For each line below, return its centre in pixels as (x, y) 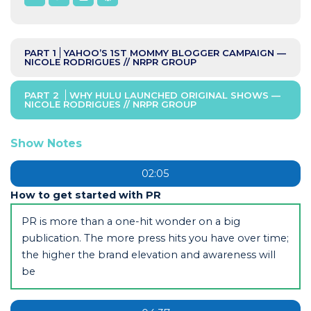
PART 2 (43, 95)
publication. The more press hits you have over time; (155, 238)
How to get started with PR (85, 195)
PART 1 (40, 52)
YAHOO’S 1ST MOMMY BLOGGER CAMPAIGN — (175, 52)
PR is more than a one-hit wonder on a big (131, 221)
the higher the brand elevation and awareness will (148, 254)
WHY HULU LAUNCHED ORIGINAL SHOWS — (175, 95)
